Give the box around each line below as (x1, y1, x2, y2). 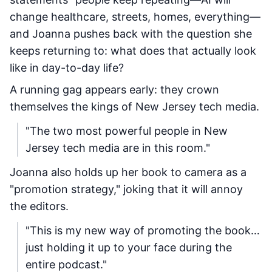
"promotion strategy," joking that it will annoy (10, 183, 243, 195)
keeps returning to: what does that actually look (10, 44, 256, 57)
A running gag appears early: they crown (10, 83, 219, 96)
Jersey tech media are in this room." (25, 141, 210, 154)
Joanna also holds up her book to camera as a (10, 166, 246, 178)
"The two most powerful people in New (25, 124, 228, 137)
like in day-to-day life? (10, 61, 124, 74)
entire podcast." (25, 258, 107, 271)
